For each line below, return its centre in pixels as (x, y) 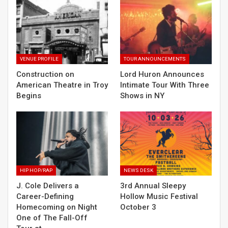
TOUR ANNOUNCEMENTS (155, 59)
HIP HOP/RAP (36, 170)
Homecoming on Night (57, 207)
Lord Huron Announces (162, 74)
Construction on (45, 74)
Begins (29, 95)
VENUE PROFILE (39, 59)
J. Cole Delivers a (48, 186)
